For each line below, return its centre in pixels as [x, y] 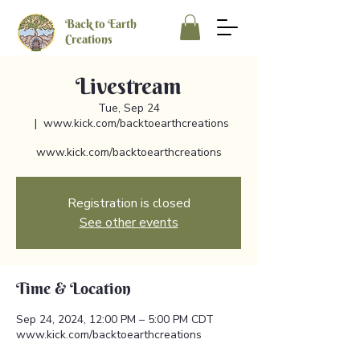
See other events [129, 223]
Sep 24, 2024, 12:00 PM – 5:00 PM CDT [115, 320]
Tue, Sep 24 [129, 108]
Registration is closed [129, 204]
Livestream [129, 86]
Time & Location [74, 288]
